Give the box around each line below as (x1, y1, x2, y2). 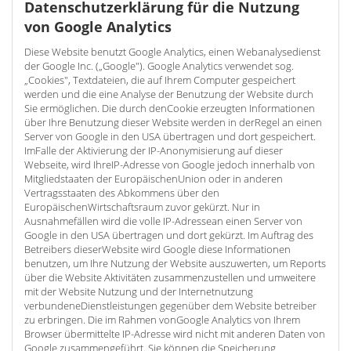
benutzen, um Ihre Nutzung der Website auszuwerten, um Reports (24, 256, 326, 270)
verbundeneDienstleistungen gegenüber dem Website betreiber (24, 299, 317, 313)
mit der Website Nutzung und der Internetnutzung (24, 284, 253, 299)
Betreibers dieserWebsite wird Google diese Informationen (24, 242, 291, 256)
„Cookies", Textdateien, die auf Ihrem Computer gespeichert (24, 73, 295, 87)
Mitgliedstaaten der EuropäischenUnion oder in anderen (24, 172, 283, 186)
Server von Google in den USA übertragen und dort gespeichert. (24, 129, 316, 143)
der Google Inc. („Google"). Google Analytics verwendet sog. (24, 59, 294, 73)
